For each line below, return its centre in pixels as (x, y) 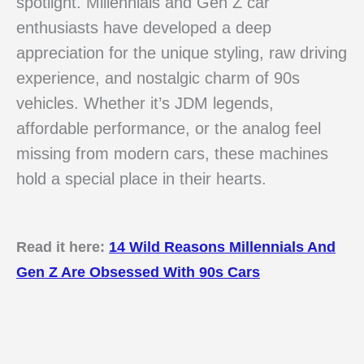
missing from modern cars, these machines (172, 154)
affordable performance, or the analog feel (169, 129)
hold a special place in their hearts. (141, 179)
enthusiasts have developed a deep (144, 28)
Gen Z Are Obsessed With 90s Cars (138, 272)
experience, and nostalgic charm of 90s (158, 78)
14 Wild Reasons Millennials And (222, 247)
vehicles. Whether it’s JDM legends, (145, 104)
